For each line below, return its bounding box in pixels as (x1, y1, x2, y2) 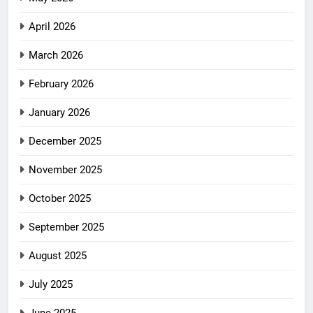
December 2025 (29, 135, 101, 148)
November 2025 (29, 163, 102, 177)
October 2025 (29, 192, 91, 205)
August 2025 (29, 249, 87, 263)
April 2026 (29, 20, 75, 34)
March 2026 (29, 49, 83, 62)
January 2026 (29, 106, 90, 119)
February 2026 (29, 78, 94, 91)
